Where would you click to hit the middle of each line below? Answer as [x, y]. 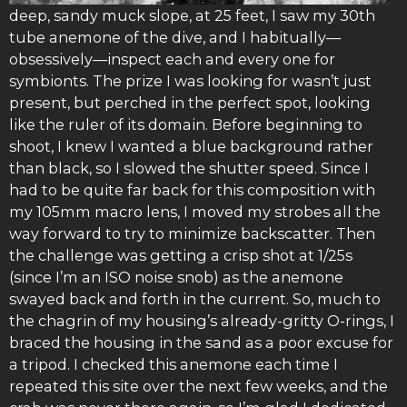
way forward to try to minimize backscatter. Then [192, 234]
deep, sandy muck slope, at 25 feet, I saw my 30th [192, 16]
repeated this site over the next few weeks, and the [199, 387]
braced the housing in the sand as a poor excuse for [201, 343]
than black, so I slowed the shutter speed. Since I [189, 169]
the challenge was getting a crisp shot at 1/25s [181, 256]
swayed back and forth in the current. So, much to [195, 299]
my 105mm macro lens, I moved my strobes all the [195, 212]
